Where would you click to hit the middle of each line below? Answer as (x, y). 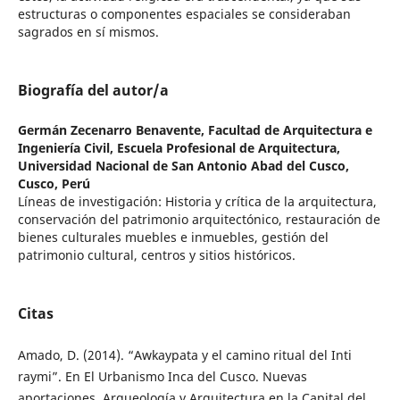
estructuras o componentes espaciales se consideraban (184, 14)
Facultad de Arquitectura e (290, 130)
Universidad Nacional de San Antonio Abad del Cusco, (183, 166)
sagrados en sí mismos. (90, 32)
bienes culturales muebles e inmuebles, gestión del (173, 237)
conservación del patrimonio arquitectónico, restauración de (199, 220)
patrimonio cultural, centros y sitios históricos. (156, 255)
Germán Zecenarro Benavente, (112, 130)
